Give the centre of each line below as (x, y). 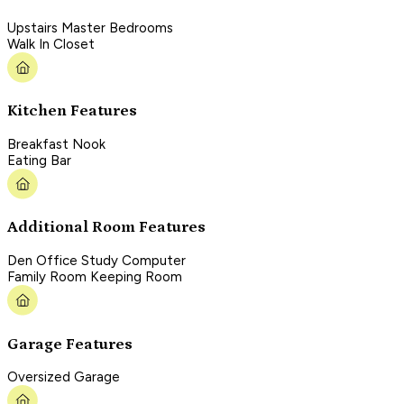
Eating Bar (39, 160)
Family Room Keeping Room (95, 276)
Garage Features (70, 344)
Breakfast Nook (56, 144)
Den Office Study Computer (96, 260)
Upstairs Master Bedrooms (90, 28)
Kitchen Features (72, 111)
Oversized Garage (64, 377)
